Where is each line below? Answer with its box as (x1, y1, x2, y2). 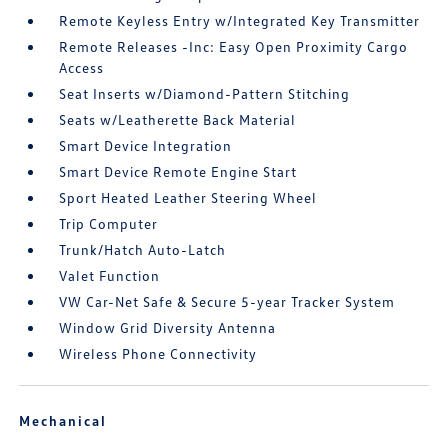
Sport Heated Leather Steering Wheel (59, 189, 318, 206)
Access (59, 59, 105, 76)
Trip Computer (59, 215, 159, 232)
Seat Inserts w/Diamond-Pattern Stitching (59, 85, 351, 102)
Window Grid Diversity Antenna (59, 319, 277, 336)
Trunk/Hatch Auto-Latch (59, 241, 227, 258)
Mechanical (19, 412, 108, 429)
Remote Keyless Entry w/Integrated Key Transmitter (59, 12, 421, 29)
